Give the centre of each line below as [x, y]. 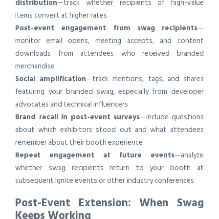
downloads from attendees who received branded [109, 54]
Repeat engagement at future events [95, 155]
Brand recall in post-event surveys [78, 117]
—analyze [189, 155]
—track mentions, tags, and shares [145, 79]
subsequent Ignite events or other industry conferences [105, 181]
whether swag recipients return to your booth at [109, 168]
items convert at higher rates [61, 16]
